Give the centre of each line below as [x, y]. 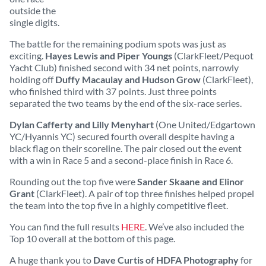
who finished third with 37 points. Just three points [113, 91]
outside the [33, 10]
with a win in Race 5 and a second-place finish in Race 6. [121, 160]
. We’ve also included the [194, 227]
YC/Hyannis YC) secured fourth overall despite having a [122, 136]
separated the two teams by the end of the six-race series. [126, 103]
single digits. [34, 22]
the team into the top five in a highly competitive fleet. [119, 205]
